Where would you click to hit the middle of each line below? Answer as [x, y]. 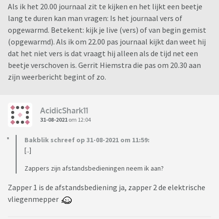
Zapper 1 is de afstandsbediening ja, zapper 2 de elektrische [107, 187]
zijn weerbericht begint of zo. [57, 77]
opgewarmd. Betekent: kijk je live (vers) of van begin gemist [107, 30]
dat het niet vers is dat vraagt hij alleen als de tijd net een [103, 54]
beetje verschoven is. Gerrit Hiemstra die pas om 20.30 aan [104, 65]
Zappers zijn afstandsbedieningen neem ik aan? [94, 168]
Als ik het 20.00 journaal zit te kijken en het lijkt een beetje [105, 7]
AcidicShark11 [64, 110]
